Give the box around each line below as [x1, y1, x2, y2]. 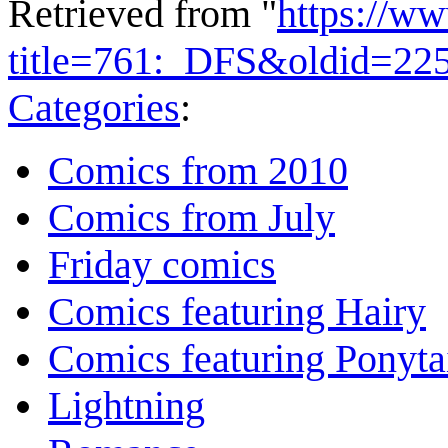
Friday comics [48, 242, 276, 288]
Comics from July [48, 195, 335, 241]
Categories [8, 85, 180, 131]
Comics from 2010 [48, 148, 348, 194]
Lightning [48, 383, 205, 429]
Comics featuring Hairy [48, 289, 426, 335]
